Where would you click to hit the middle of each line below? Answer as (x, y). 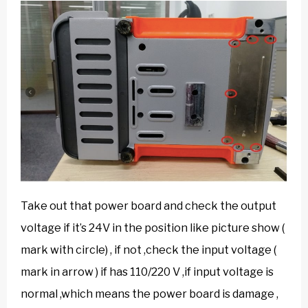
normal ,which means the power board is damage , (150, 294)
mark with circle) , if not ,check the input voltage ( (148, 250)
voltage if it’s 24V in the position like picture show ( (153, 228)
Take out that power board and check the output (148, 206)
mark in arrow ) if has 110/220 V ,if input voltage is (147, 272)
